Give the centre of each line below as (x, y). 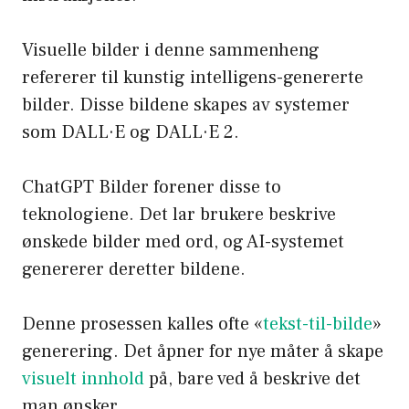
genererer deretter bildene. (134, 270)
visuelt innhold (83, 379)
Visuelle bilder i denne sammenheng (171, 51)
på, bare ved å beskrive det (252, 379)
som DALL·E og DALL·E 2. (131, 133)
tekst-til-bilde (318, 325)
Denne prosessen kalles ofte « (142, 325)
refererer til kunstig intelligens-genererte (193, 78)
